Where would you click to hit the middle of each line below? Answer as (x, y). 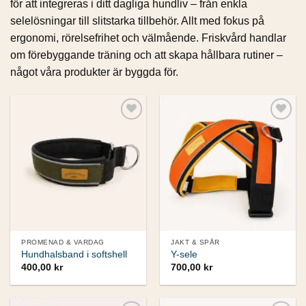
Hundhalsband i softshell (74, 255)
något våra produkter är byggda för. (94, 72)
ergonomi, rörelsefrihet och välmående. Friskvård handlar (148, 38)
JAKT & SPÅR (195, 242)
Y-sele (184, 255)
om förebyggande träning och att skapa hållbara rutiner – (147, 55)
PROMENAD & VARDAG (63, 242)
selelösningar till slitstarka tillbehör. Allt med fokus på (137, 21)
